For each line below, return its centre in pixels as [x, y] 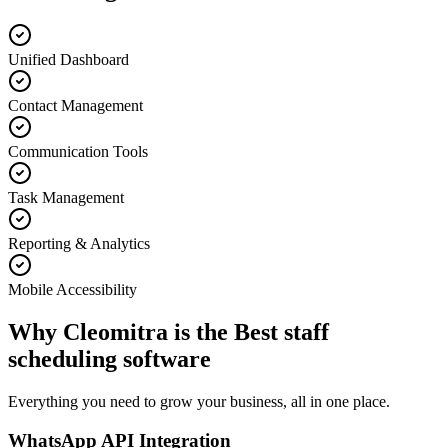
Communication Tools [78, 152]
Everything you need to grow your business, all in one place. [199, 402]
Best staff [281, 332]
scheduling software [109, 359]
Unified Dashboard [68, 60]
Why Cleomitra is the [121, 332]
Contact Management [75, 106]
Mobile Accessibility [72, 290]
